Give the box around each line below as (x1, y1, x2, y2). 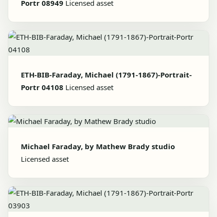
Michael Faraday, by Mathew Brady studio (21, 141, 175, 151)
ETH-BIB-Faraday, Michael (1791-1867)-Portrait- (21, 70, 192, 79)
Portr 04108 (21, 82, 63, 92)
